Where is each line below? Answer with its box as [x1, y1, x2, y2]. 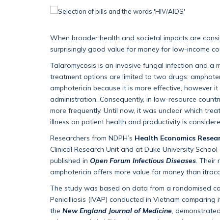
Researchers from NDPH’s [50, 134, 133, 142]
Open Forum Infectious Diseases [90, 156, 196, 165]
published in [50, 156, 90, 165]
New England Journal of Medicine [62, 206, 172, 215]
